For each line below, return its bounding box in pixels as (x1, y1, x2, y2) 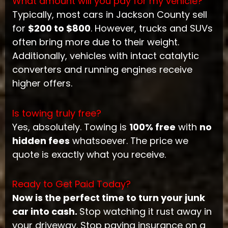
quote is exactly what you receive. (12, 148, 166, 161)
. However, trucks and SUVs (90, 22, 213, 35)
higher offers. (12, 77, 72, 90)
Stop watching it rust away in (79, 205, 212, 218)
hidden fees (12, 134, 70, 147)
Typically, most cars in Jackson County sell (12, 8, 207, 21)
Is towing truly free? (12, 106, 101, 120)
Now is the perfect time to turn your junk (12, 191, 205, 205)
